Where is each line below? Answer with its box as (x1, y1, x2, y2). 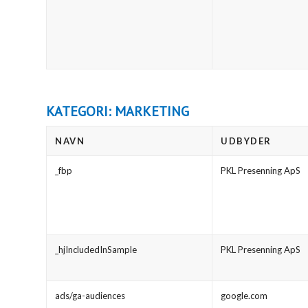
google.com (221, 290, 267, 302)
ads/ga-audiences (55, 290, 125, 302)
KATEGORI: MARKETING (46, 102, 189, 121)
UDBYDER (221, 135, 272, 147)
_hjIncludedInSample (55, 244, 137, 256)
